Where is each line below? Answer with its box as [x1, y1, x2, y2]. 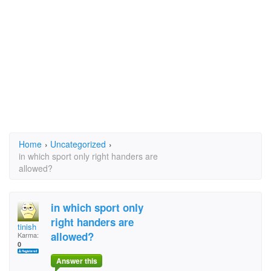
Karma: [18, 230, 39, 240]
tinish [18, 221, 36, 232]
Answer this [56, 255, 97, 267]
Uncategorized [50, 138, 106, 150]
